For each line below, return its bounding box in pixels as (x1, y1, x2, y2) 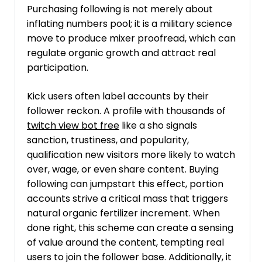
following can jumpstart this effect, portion (27, 177, 223, 191)
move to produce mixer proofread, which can (27, 31, 236, 45)
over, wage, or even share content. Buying (27, 162, 219, 176)
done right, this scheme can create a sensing (27, 220, 233, 235)
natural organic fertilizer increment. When (27, 206, 220, 220)
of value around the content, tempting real (27, 235, 224, 249)
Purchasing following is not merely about (27, 2, 213, 16)
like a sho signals (119, 118, 197, 132)
